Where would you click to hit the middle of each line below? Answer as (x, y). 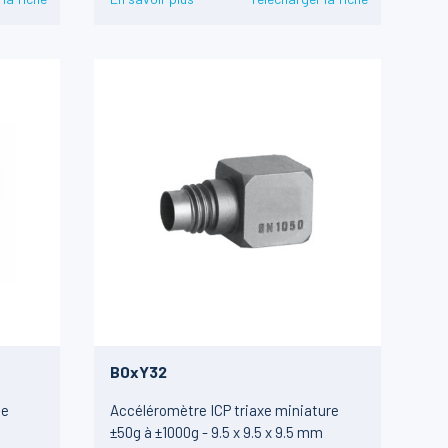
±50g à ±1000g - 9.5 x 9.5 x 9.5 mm (216, 431)
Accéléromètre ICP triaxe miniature (224, 409)
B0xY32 (138, 371)
